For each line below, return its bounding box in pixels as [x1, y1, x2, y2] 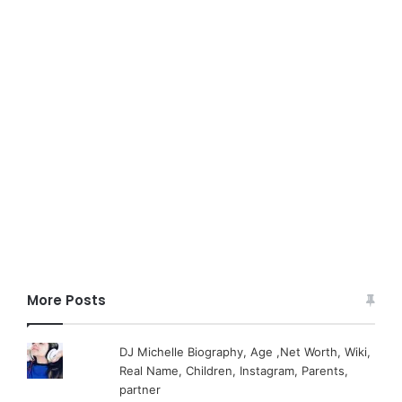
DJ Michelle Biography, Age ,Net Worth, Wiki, [119, 345, 371, 360]
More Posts [27, 291, 106, 310]
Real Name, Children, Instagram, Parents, [119, 363, 349, 379]
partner [119, 382, 162, 398]
